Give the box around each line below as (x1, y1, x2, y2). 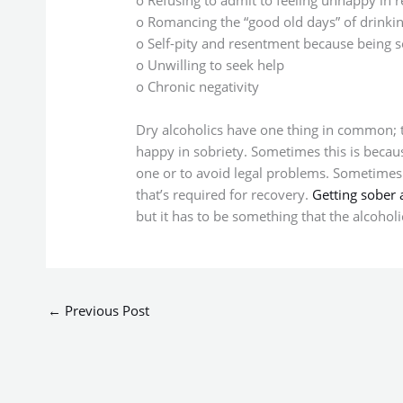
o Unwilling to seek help (135, 55, 284, 74)
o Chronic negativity (135, 76, 259, 95)
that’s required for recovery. (135, 184, 312, 203)
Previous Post (60, 301, 149, 319)
